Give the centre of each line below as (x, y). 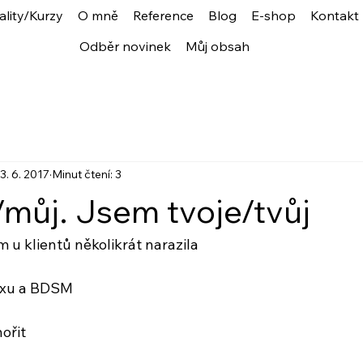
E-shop (274, 16)
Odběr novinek (126, 47)
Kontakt (335, 16)
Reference (164, 16)
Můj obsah (218, 47)
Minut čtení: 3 (87, 175)
